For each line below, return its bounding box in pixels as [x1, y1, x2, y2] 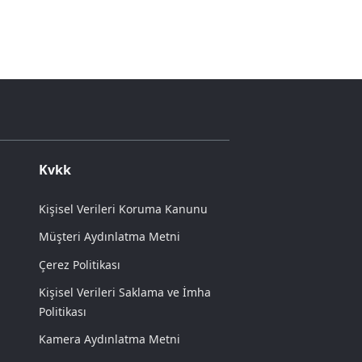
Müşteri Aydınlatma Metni [39, 229, 180, 245]
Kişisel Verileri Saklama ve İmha [39, 284, 211, 301]
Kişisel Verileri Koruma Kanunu [39, 200, 208, 217]
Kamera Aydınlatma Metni [39, 331, 180, 347]
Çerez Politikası [39, 256, 120, 272]
